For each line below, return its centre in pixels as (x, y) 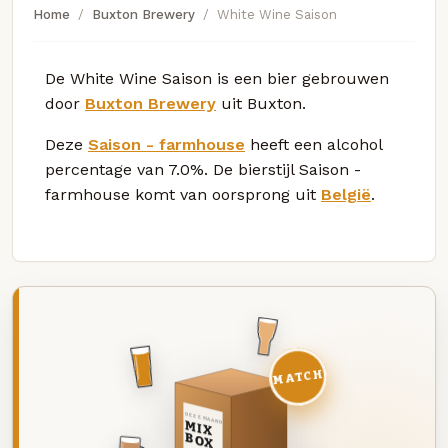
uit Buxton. (261, 103)
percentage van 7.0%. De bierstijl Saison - (203, 169)
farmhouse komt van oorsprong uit (183, 194)
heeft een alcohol (313, 144)
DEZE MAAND (203, 418)
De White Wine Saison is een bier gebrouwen (217, 78)
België (346, 194)
